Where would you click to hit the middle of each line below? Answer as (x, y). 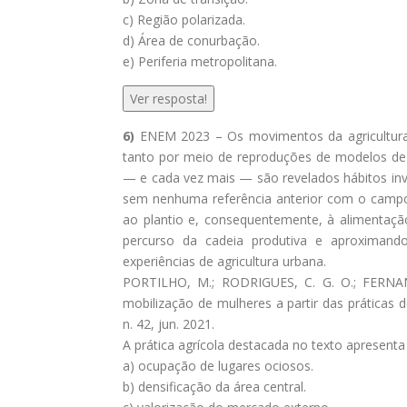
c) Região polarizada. (184, 20)
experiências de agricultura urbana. (224, 261)
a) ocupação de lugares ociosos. (218, 366)
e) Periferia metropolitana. (200, 61)
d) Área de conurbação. (191, 40)
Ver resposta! (169, 99)
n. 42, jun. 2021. (169, 324)
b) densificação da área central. (214, 387)
